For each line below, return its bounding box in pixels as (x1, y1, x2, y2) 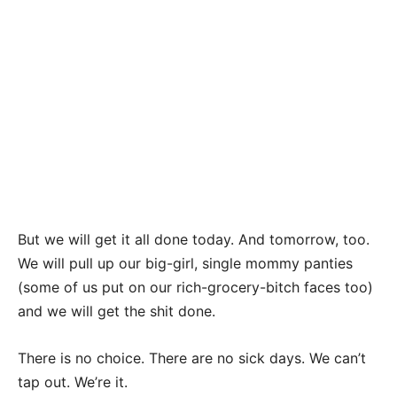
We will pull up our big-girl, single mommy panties (18, 254, 353, 273)
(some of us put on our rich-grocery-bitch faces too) (18, 278, 373, 297)
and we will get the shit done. (18, 302, 215, 321)
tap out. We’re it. (18, 373, 128, 392)
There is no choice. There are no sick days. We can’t (18, 349, 366, 368)
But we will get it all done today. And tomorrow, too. (18, 230, 370, 249)
